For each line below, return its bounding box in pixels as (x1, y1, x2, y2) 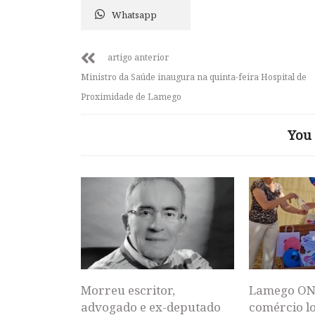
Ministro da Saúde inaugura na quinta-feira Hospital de (81, 71, 307, 83)
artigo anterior (108, 51, 169, 63)
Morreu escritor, (81, 281, 175, 298)
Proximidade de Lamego (81, 91, 181, 103)
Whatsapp (112, 8, 157, 21)
